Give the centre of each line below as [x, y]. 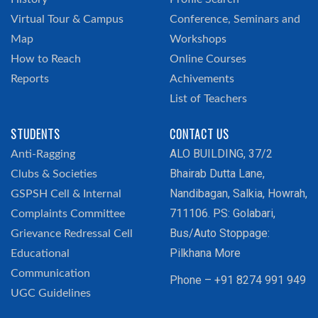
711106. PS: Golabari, [223, 213]
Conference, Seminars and [235, 19]
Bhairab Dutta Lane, [217, 174]
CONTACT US [199, 134]
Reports [30, 79]
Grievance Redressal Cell [72, 234]
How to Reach [46, 59]
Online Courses [208, 59]
